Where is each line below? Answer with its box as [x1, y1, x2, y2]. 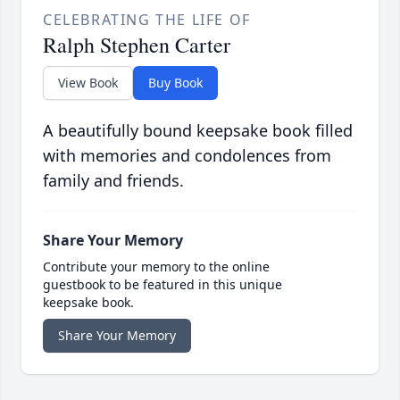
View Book [58, 74, 118, 92]
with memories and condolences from [43, 145, 331, 167]
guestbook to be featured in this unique [43, 276, 282, 294]
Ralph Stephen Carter [43, 30, 230, 60]
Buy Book [148, 74, 203, 92]
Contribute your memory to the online [43, 258, 270, 276]
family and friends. [43, 170, 184, 192]
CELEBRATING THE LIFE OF [43, 10, 251, 30]
